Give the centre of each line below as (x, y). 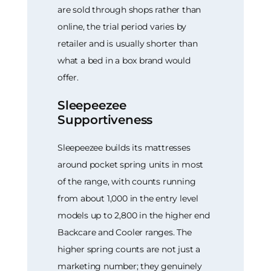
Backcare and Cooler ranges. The (125, 232)
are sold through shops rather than (129, 9)
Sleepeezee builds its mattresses (124, 147)
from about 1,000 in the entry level (128, 198)
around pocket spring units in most (131, 164)
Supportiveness (105, 119)
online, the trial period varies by (122, 26)
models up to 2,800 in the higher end (134, 215)
